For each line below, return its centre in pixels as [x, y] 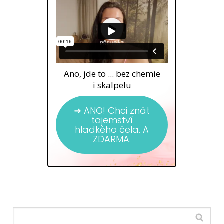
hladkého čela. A [112, 130]
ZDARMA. [112, 139]
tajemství [112, 120]
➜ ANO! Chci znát [112, 111]
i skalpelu [112, 85]
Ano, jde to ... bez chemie [112, 74]
